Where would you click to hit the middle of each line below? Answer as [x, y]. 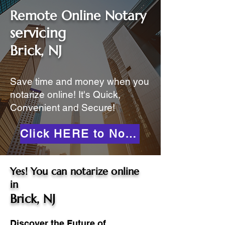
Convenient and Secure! [63, 107]
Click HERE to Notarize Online [131, 134]
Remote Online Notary [80, 16]
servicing [38, 33]
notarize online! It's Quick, [65, 94]
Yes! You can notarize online [75, 172]
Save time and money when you [80, 81]
